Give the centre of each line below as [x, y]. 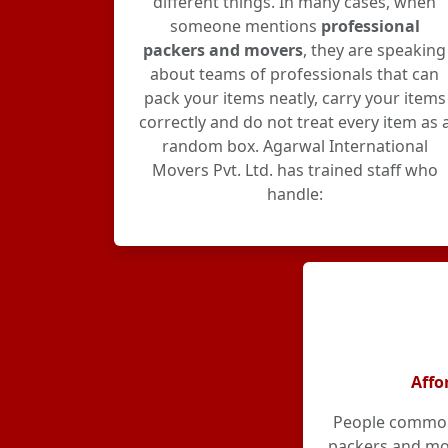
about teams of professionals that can [295, 74]
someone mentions [245, 26]
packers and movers [223, 50]
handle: [294, 194]
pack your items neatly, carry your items [294, 98]
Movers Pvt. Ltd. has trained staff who [294, 170]
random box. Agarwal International [294, 146]
